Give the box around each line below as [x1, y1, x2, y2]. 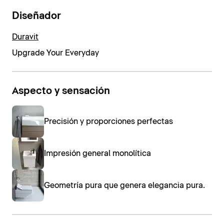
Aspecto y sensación [12, 85, 110, 96]
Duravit [12, 32, 38, 41]
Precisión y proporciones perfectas [44, 117, 173, 126]
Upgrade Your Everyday [12, 48, 99, 57]
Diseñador [12, 11, 61, 21]
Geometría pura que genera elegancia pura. [44, 181, 205, 190]
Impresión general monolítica [44, 149, 151, 158]
